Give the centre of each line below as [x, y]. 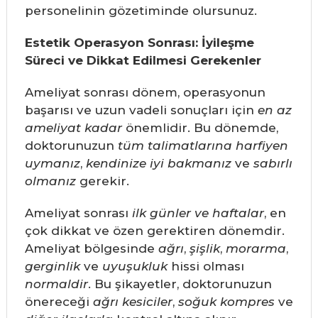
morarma [256, 249]
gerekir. [102, 181]
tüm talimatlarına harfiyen [203, 146]
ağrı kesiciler [132, 302]
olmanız [50, 181]
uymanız [52, 164]
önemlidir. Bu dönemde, [200, 128]
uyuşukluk [135, 267]
